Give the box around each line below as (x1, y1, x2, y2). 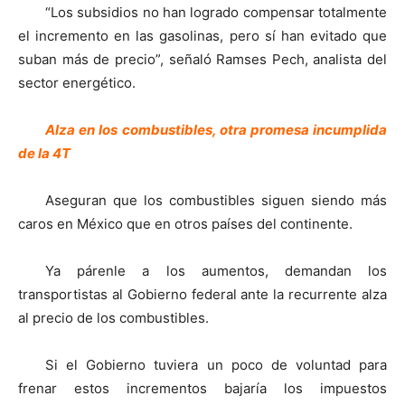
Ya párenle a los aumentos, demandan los (45, 262, 387, 280)
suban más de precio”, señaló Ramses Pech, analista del (18, 51, 387, 69)
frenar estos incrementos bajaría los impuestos (18, 380, 387, 398)
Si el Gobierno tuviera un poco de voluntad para (45, 356, 387, 374)
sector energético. (18, 74, 136, 92)
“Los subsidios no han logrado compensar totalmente (45, 4, 387, 22)
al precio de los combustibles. (18, 309, 209, 327)
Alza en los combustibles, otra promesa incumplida (45, 121, 387, 139)
